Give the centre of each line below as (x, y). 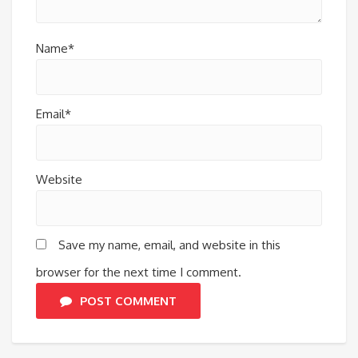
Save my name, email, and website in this (169, 245)
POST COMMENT (128, 300)
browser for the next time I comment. (139, 272)
